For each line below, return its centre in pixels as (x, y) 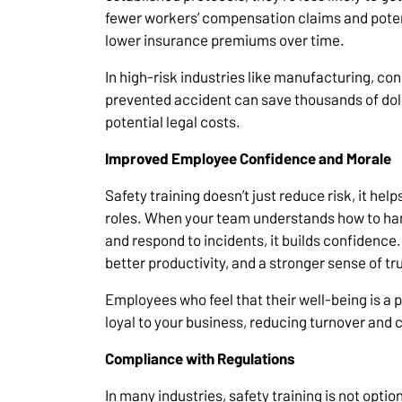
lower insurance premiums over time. (225, 40)
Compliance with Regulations (200, 358)
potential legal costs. (173, 122)
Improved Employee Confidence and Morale (248, 158)
